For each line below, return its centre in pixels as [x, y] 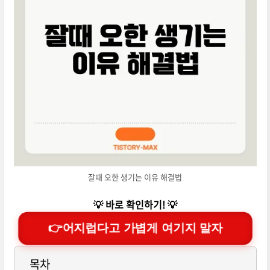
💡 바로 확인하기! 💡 [135, 205]
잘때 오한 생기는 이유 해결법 [135, 177]
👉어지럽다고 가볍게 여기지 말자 [135, 228]
